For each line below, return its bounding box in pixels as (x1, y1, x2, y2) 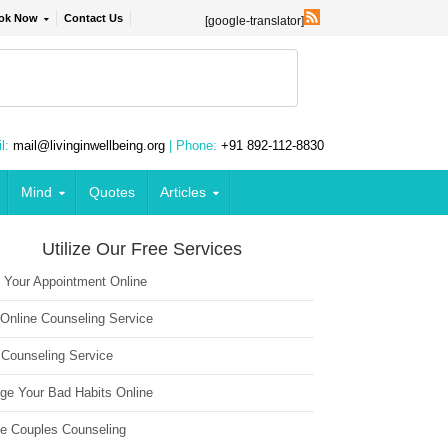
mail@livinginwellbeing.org (8, 138, 169, 154)
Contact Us (63, 12, 123, 25)
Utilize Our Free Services (41, 239, 242, 260)
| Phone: (168, 138, 217, 154)
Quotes (88, 184, 135, 201)
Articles (160, 184, 207, 201)
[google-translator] (205, 14, 305, 28)
